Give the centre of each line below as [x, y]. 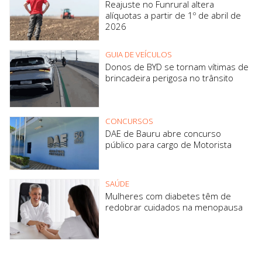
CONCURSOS [129, 121]
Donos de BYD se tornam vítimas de [177, 66]
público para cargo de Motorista [168, 144]
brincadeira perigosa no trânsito [169, 77]
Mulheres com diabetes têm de [168, 196]
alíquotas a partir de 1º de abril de [173, 15]
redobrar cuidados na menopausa [174, 207]
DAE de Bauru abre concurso [163, 133]
